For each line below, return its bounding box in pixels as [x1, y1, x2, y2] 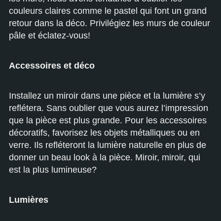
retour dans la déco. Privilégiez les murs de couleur [9, 18, 210, 28]
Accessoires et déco [9, 60, 95, 71]
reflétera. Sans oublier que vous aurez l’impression [9, 103, 208, 113]
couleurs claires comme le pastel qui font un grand [9, 5, 207, 16]
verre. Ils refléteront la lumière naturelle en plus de [9, 140, 206, 150]
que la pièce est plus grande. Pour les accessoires [9, 115, 207, 125]
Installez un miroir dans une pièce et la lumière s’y [9, 90, 205, 101]
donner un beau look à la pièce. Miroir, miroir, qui [9, 152, 200, 162]
